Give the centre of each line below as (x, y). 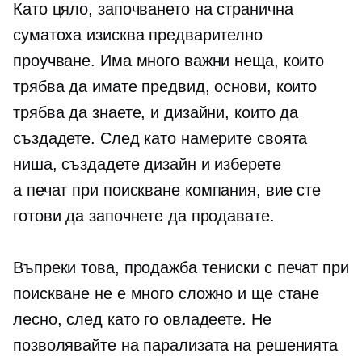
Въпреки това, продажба (107, 267)
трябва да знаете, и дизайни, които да (156, 112)
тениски (231, 267)
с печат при (304, 267)
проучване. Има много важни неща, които (169, 61)
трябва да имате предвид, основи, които (165, 86)
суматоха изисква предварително (138, 35)
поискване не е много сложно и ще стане (166, 293)
